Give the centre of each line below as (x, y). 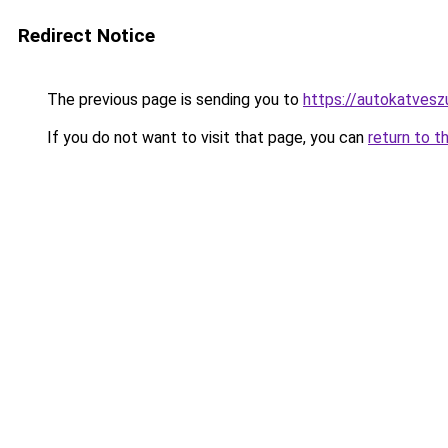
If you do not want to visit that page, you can (205, 137)
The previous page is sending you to (173, 99)
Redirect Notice (86, 35)
